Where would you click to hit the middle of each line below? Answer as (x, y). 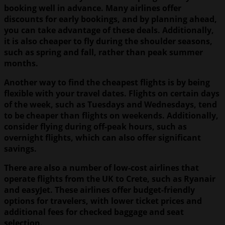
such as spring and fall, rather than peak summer (103, 52)
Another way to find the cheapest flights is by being (107, 82)
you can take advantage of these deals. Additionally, (109, 30)
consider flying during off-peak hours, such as (95, 126)
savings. (20, 148)
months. (21, 63)
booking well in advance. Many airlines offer (93, 8)
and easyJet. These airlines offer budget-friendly (99, 190)
